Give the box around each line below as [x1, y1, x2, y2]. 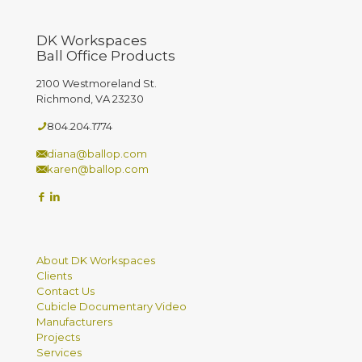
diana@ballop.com [47, 147, 147, 160]
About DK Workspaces [36, 254, 155, 267]
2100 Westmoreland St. [36, 77, 157, 90]
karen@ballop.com [47, 162, 149, 175]
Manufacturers [36, 315, 112, 328]
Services [36, 346, 82, 359]
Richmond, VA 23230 [36, 92, 144, 105]
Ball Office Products [36, 48, 175, 64]
